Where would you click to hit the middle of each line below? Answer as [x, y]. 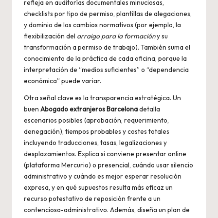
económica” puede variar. [63, 81]
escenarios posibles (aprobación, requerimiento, [96, 120]
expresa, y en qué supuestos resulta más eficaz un [98, 188]
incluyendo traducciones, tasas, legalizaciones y [95, 143]
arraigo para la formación [116, 36]
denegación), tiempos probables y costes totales [97, 132]
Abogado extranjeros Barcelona [89, 109]
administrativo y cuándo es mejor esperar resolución [103, 176]
